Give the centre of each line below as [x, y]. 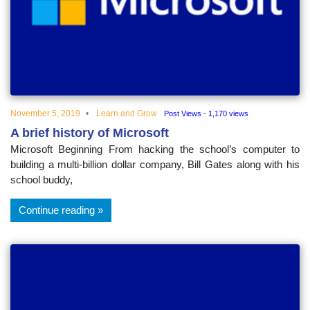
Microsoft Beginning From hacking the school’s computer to [155, 149]
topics [42, 58]
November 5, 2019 [45, 114]
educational [75, 24]
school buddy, [42, 180]
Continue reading [57, 210]
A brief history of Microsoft [90, 133]
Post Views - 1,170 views [206, 114]
